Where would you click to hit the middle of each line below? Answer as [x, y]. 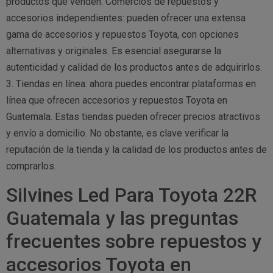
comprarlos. [31, 166]
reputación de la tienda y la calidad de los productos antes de [136, 150]
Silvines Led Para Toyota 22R [132, 195]
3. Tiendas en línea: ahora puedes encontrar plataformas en [131, 84]
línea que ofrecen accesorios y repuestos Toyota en [117, 101]
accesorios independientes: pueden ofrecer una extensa [126, 18]
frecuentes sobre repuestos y [134, 241]
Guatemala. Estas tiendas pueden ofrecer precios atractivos [133, 117]
